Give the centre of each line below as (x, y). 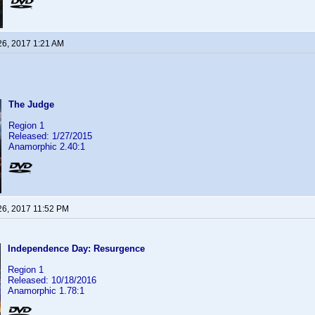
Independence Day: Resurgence (76, 249)
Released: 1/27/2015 (50, 136)
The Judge (31, 104)
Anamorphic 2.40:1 (47, 147)
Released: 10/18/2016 (52, 280)
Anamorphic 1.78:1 (46, 291)
